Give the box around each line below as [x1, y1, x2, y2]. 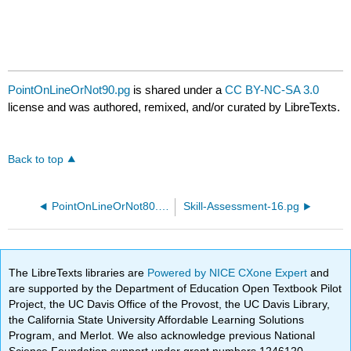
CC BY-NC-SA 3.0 [225, 83, 320, 97]
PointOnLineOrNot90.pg [8, 83, 131, 97]
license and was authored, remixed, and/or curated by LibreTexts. [8, 100, 341, 114]
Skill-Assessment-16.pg [183, 201, 299, 213]
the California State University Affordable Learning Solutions [9, 313, 305, 326]
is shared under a [130, 83, 226, 97]
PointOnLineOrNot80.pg [158, 201, 170, 213]
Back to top [8, 154, 64, 166]
